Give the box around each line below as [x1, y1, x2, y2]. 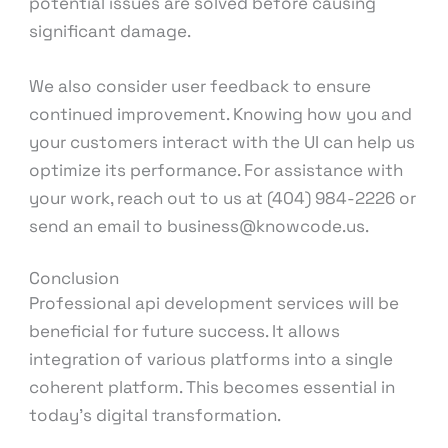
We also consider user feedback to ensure [29, 75, 372, 98]
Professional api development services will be [29, 292, 400, 315]
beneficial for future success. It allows [29, 320, 341, 343]
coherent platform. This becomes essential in [29, 376, 396, 399]
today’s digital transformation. [29, 404, 282, 427]
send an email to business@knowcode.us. [29, 215, 370, 238]
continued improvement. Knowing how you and [29, 103, 413, 126]
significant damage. [29, 19, 192, 42]
